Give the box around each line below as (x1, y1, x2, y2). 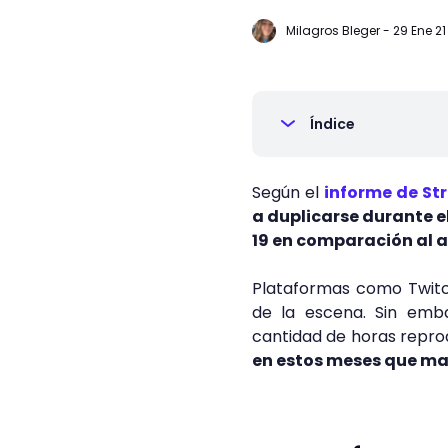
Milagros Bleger (286, 22, 380, 39)
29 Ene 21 (393, 22, 446, 39)
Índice (310, 114, 355, 134)
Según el (252, 181, 324, 204)
